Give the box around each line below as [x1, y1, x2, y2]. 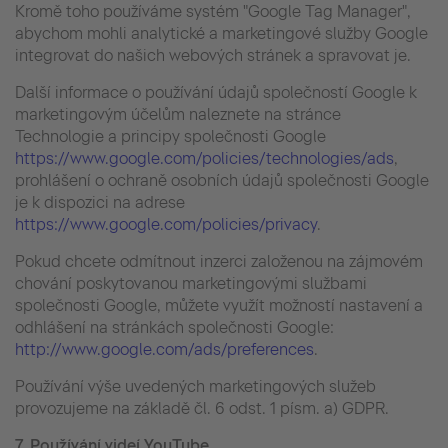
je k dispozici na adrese [15, 192, 185, 212]
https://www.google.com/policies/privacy [15, 214, 317, 234]
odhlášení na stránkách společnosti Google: [15, 317, 334, 337]
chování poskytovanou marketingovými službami [15, 273, 367, 293]
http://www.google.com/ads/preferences [15, 339, 314, 359]
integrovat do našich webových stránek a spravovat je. [15, 45, 411, 65]
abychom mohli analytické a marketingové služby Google [15, 23, 428, 43]
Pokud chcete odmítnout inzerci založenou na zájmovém [15, 251, 423, 271]
